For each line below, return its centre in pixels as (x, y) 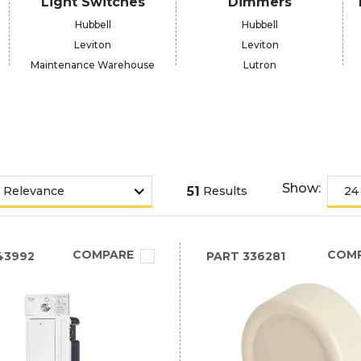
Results (225, 191)
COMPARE (103, 255)
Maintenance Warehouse (93, 65)
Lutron (260, 65)
